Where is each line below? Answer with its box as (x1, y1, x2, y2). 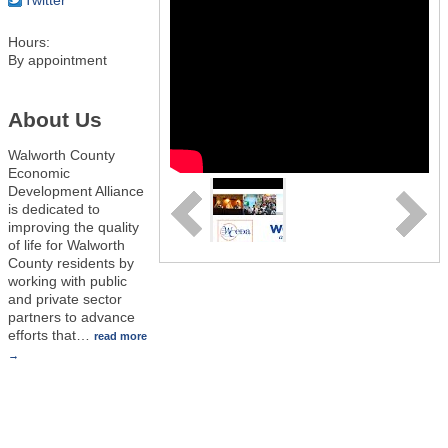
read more (94, 330, 147, 343)
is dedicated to (8, 201, 100, 218)
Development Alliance (8, 183, 144, 200)
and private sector (8, 291, 122, 308)
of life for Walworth (8, 237, 125, 254)
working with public (8, 273, 127, 290)
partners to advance (8, 309, 135, 326)
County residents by (8, 255, 134, 272)
